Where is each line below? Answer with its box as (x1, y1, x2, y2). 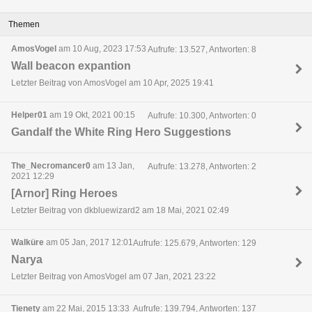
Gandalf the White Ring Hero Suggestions (11, 126, 231, 139)
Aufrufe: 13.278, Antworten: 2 (147, 161, 256, 171)
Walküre (11, 237, 44, 247)
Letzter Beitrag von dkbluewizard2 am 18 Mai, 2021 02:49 (11, 205, 229, 216)
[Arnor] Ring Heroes (11, 187, 118, 199)
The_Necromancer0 (11, 160, 91, 171)
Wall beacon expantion (11, 60, 131, 72)
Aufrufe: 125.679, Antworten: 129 (132, 237, 256, 248)
